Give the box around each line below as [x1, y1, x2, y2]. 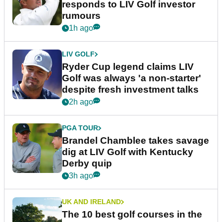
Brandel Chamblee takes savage [62, 135, 209, 146]
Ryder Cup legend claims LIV [62, 61, 194, 72]
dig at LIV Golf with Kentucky [62, 147, 193, 158]
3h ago [69, 171, 93, 180]
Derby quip [62, 158, 112, 169]
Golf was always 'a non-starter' [62, 73, 201, 84]
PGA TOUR [62, 124, 98, 132]
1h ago [69, 24, 93, 33]
